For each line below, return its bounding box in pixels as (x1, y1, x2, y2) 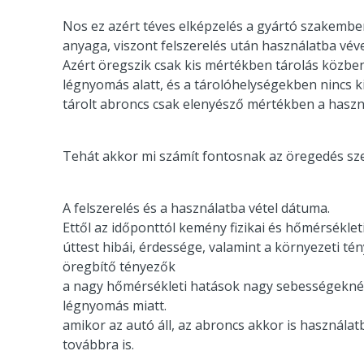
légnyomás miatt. (63, 296, 167, 314)
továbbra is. (63, 335, 134, 353)
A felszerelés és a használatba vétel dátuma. (63, 198, 330, 217)
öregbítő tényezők (63, 257, 175, 275)
